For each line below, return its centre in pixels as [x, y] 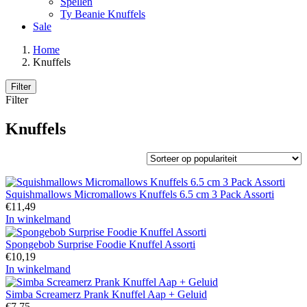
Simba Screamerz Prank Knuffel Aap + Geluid [106, 294]
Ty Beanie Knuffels [103, 14]
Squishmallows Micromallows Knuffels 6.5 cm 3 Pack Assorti [140, 194]
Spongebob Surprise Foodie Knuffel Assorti [100, 244]
